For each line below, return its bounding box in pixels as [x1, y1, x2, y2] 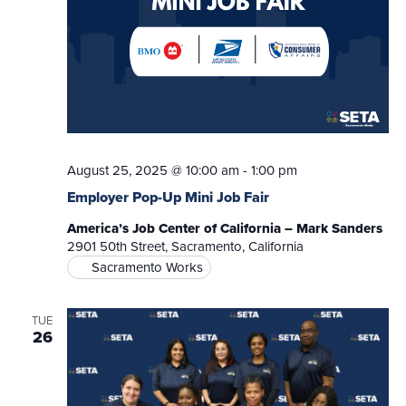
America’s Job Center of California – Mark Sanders [66, 217, 382, 238]
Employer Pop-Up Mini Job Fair [66, 186, 269, 208]
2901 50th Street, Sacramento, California [66, 236, 304, 256]
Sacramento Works [91, 256, 203, 277]
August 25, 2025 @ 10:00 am [66, 159, 239, 180]
